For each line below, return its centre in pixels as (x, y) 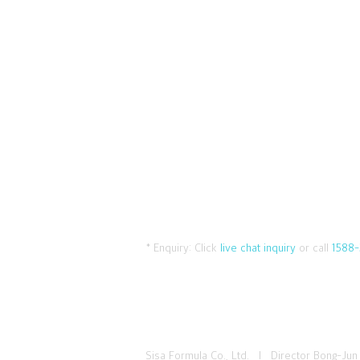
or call (314, 247)
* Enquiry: (169, 247)
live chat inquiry (258, 247)
